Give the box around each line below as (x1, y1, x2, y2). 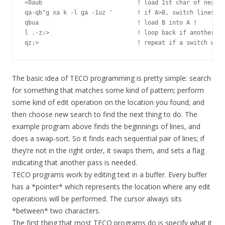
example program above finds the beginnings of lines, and (12, 122, 200, 132)
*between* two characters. (12, 206, 100, 216)
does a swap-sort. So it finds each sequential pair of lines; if (12, 134, 204, 144)
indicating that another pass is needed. (12, 158, 137, 168)
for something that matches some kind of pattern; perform (12, 85, 204, 95)
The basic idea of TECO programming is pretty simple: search (12, 73, 211, 83)
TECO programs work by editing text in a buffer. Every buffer (12, 170, 207, 180)
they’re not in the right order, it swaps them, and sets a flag (12, 146, 204, 156)
